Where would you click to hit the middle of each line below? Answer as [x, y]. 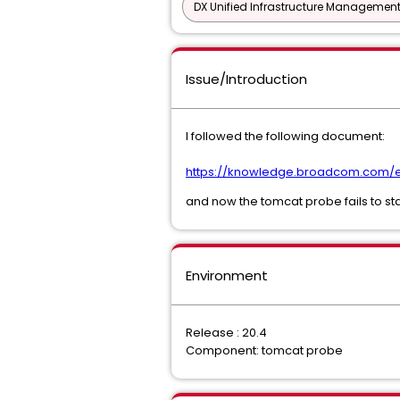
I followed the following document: [285, 136]
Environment [227, 275]
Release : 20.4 [226, 333]
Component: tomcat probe [264, 350]
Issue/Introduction [246, 79]
